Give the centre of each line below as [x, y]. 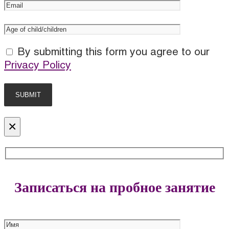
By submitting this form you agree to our [112, 53]
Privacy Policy [38, 66]
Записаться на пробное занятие [114, 188]
